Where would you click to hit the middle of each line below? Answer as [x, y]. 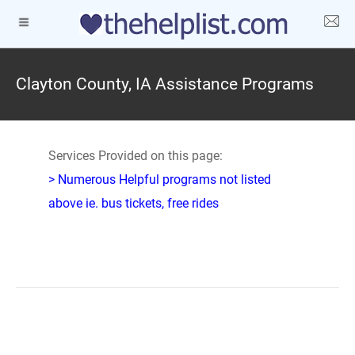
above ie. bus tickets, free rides [133, 203]
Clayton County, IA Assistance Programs [165, 84]
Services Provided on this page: [135, 156]
